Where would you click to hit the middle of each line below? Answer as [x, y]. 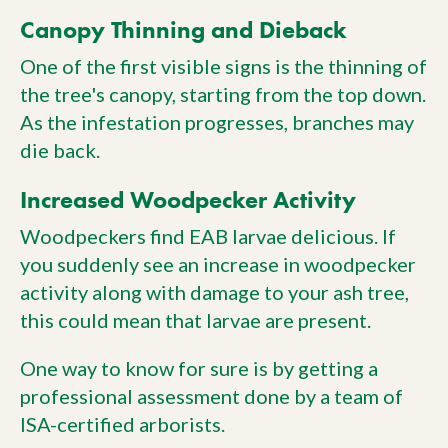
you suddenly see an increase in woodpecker [218, 263]
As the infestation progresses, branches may [217, 121]
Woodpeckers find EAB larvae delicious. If [208, 235]
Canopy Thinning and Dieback [183, 29]
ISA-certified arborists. [122, 423]
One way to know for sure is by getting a [199, 367]
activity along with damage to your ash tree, [214, 291]
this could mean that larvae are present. [195, 319]
